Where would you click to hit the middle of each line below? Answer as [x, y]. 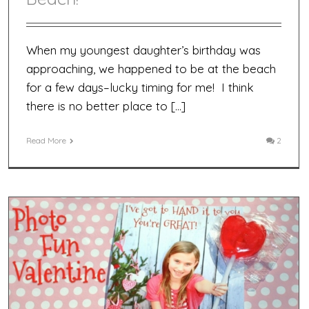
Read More [46, 140]
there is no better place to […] [106, 106]
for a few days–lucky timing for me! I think [140, 87]
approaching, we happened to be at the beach [151, 68]
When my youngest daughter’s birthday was [143, 50]
